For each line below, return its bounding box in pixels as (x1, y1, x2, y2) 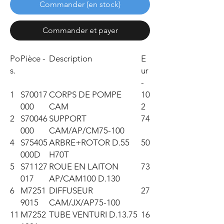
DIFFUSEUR (49, 185, 93, 195)
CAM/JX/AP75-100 (49, 197, 120, 207)
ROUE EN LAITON (49, 161, 118, 171)
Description (49, 53, 92, 63)
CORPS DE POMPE (49, 89, 121, 99)
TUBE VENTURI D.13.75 (49, 209, 137, 219)
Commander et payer (42, 25, 118, 35)
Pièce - (20, 53, 45, 63)
